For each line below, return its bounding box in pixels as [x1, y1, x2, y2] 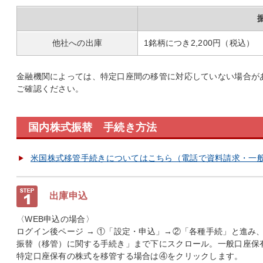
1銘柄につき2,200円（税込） [144, 38, 255, 48]
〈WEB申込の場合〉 [16, 214, 94, 224]
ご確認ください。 [16, 84, 84, 93]
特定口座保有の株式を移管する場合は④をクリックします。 [16, 251, 243, 261]
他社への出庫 [52, 38, 103, 48]
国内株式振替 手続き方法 [28, 122, 157, 133]
